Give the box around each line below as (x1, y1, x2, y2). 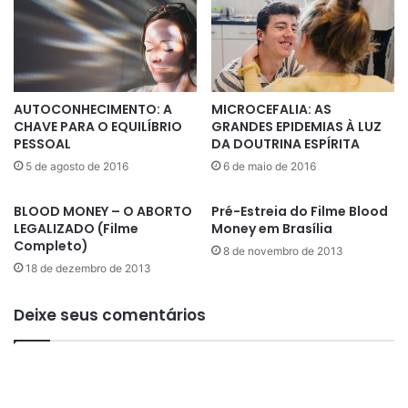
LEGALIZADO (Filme (14, 219, 138, 239)
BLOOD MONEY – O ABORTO (14, 202, 192, 221)
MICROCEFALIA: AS (211, 100, 331, 119)
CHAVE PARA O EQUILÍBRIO (14, 117, 182, 137)
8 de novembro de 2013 (223, 244, 343, 259)
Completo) (14, 237, 88, 256)
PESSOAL (14, 135, 71, 154)
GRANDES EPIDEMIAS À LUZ (211, 117, 382, 137)
